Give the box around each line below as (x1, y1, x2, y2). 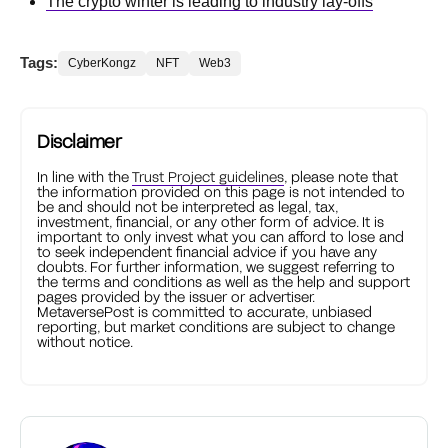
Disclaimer (37, 130, 121, 153)
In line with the (37, 168, 132, 186)
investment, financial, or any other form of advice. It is (37, 213, 384, 231)
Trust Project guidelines (132, 168, 284, 186)
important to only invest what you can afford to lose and (37, 228, 404, 246)
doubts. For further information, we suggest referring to (37, 258, 395, 276)
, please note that (284, 168, 398, 186)
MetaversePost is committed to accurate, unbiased (37, 303, 372, 321)
